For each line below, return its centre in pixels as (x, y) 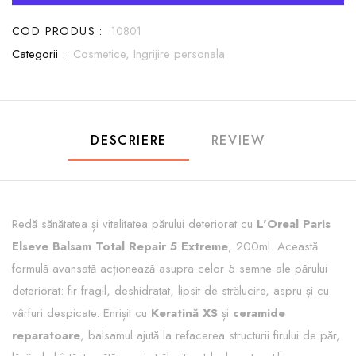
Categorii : (39, 54)
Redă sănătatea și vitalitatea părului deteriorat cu (134, 224)
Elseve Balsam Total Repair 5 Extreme (120, 246)
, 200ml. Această (273, 246)
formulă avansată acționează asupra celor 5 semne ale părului (170, 269)
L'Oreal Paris (294, 224)
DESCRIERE (129, 140)
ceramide (259, 313)
